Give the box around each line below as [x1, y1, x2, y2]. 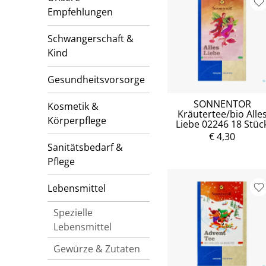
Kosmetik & [47, 100, 99, 113]
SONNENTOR [193, 97, 251, 110]
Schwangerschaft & [47, 32, 134, 45]
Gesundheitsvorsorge [47, 73, 145, 86]
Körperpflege [47, 114, 106, 127]
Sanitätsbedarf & [47, 141, 123, 154]
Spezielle [53, 206, 93, 219]
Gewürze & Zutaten [53, 242, 140, 255]
